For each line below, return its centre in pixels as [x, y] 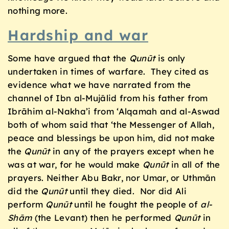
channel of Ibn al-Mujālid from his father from [108, 98]
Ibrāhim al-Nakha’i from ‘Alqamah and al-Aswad [114, 111]
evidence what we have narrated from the [99, 84]
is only [170, 58]
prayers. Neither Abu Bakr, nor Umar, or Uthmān [112, 177]
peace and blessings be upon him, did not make [111, 138]
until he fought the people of [136, 204]
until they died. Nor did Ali [127, 191]
